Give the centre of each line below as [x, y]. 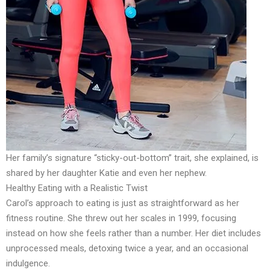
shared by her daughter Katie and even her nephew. [106, 173]
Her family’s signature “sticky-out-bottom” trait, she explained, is [132, 158]
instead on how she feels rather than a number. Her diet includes [133, 233]
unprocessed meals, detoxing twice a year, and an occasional [127, 248]
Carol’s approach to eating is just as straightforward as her [123, 203]
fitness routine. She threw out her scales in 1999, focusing [121, 218]
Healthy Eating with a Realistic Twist [77, 188]
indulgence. [28, 263]
